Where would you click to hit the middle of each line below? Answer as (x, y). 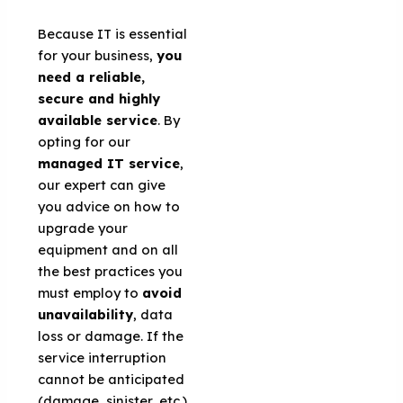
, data (153, 314)
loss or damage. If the (111, 336)
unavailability (86, 314)
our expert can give (102, 184)
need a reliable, (92, 76)
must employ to (90, 292)
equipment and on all (108, 249)
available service (98, 120)
